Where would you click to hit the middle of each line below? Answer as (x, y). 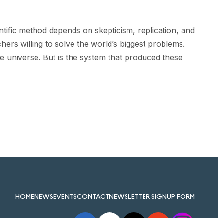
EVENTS (65, 196)
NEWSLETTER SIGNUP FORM (152, 196)
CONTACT (93, 196)
